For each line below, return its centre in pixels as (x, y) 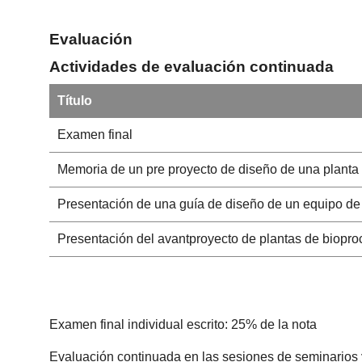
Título (74, 101)
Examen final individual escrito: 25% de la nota (183, 325)
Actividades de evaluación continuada (192, 66)
